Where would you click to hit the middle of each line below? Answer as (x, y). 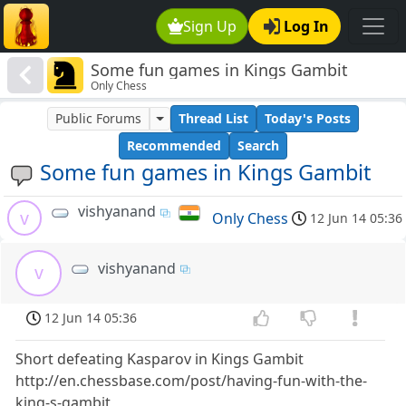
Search (258, 146)
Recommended (174, 146)
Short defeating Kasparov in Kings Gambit (160, 358)
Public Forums (99, 119)
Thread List (213, 119)
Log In (306, 26)
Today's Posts (307, 119)
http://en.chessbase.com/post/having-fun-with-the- (192, 380)
